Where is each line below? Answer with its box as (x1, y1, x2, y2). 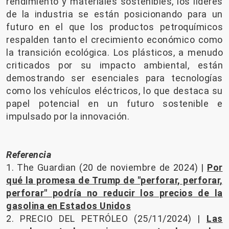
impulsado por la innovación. (6, 110, 129, 122)
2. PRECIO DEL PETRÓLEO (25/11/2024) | (6, 213, 207, 224)
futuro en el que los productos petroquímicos (6, 21, 223, 32)
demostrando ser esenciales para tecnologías (6, 72, 223, 83)
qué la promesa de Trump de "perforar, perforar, (6, 174, 223, 186)
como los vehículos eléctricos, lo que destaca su (6, 85, 223, 96)
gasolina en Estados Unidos (6, 200, 131, 211)
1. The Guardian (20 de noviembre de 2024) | (6, 162, 207, 173)
